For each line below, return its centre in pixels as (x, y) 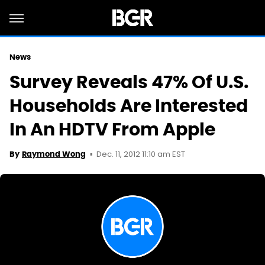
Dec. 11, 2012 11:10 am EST (141, 155)
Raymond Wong (54, 154)
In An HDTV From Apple (112, 129)
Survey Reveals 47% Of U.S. (129, 82)
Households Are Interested (129, 106)
